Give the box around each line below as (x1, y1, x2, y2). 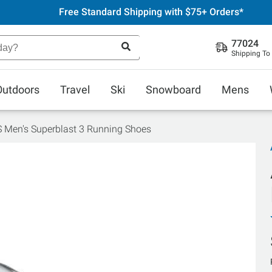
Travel (60, 83, 90, 96)
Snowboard (146, 83, 201, 96)
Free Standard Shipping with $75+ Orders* (58, 6, 243, 18)
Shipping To (231, 49, 270, 58)
